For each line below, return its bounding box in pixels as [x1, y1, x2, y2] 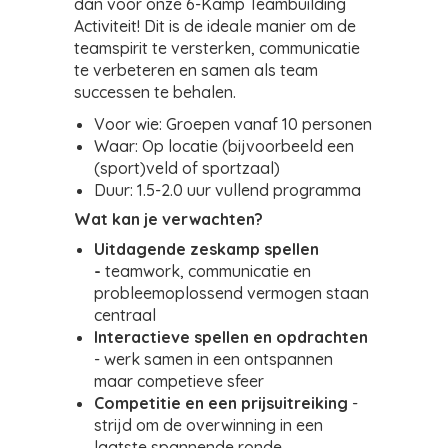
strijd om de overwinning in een [94, 415, 323, 435]
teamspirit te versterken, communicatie [74, 38, 360, 58]
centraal [94, 305, 156, 325]
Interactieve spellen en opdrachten [94, 327, 368, 347]
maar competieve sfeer [94, 371, 264, 391]
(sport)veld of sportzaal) [94, 158, 280, 178]
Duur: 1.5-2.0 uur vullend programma [94, 180, 361, 200]
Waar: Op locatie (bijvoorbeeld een [94, 136, 354, 156]
